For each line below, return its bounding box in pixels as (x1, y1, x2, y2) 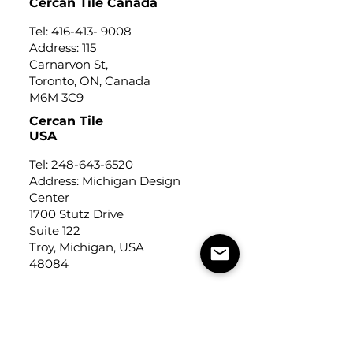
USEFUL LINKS (28, 305, 124, 320)
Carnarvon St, (29, 57, 108, 72)
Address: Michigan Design (29, 173, 180, 188)
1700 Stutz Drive (29, 206, 124, 221)
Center (29, 190, 72, 205)
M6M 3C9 (29, 90, 84, 105)
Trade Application (28, 337, 125, 351)
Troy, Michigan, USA (29, 240, 144, 255)
